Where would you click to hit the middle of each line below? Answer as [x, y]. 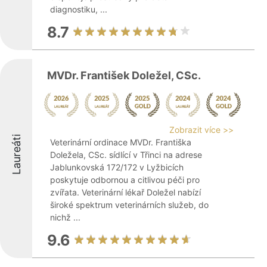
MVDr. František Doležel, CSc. [124, 75]
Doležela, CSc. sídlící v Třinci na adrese [126, 155]
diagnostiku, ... [79, 9]
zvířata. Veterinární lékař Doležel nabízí [125, 192]
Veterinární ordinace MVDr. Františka [121, 142]
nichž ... [65, 217]
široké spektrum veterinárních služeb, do [129, 205]
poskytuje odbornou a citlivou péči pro [125, 180]
